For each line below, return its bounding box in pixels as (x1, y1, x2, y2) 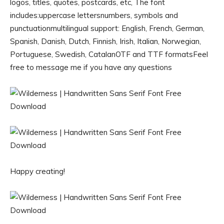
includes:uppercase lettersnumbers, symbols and (10, 10, 178, 20)
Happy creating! (10, 166, 65, 176)
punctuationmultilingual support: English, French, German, (10, 23, 204, 33)
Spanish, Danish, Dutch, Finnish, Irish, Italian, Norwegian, (10, 36, 201, 46)
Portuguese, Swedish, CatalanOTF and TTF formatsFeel (10, 49, 208, 59)
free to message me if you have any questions (10, 62, 172, 72)
